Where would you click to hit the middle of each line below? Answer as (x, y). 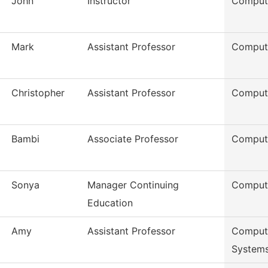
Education (110, 203)
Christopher (38, 93)
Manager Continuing (133, 185)
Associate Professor (133, 139)
